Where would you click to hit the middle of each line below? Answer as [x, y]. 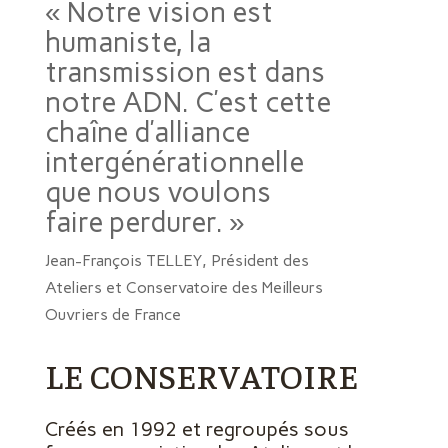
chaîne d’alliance [147, 132]
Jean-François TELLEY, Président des [176, 261]
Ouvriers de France [112, 315]
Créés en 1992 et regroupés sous [196, 429]
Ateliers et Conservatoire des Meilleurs [183, 288]
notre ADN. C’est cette [187, 102]
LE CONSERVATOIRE [201, 375]
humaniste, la [127, 42]
